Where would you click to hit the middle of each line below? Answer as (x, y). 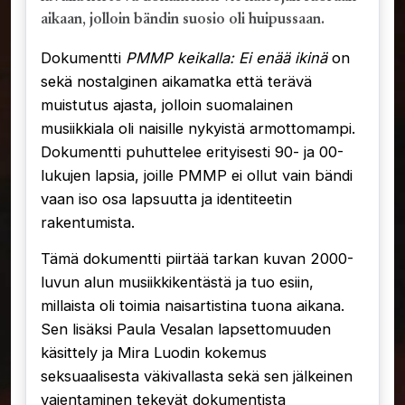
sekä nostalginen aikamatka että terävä (176, 82)
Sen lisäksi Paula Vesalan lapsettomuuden (186, 329)
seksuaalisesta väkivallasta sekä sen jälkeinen (197, 376)
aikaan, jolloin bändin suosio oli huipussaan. (183, 20)
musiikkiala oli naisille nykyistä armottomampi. (198, 129)
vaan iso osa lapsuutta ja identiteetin (166, 199)
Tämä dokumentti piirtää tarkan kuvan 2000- (197, 258)
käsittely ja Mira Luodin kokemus (154, 352)
